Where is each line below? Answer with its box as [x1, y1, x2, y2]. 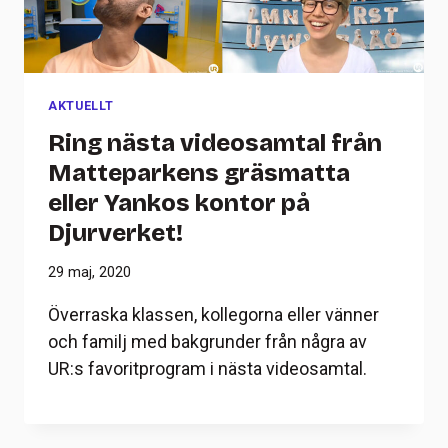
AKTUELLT [48, 98, 115, 114]
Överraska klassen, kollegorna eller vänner [48, 304, 379, 326]
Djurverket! [48, 218, 183, 247]
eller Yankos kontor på [48, 188, 310, 217]
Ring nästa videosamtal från [48, 128, 382, 157]
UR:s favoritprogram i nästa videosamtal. [48, 358, 367, 380]
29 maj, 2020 [48, 264, 131, 282]
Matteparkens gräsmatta [48, 158, 350, 187]
